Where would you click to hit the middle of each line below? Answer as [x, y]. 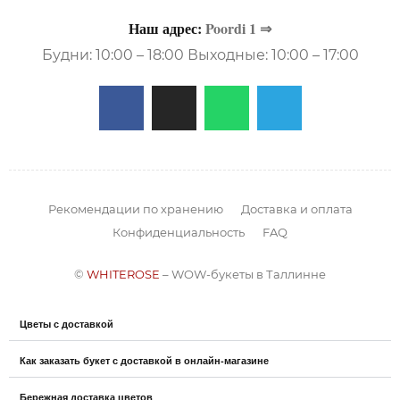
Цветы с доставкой [67, 323]
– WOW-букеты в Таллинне [243, 274]
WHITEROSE [123, 274]
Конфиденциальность [179, 232]
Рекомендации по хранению [135, 208]
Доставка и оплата [296, 208]
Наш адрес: [167, 28]
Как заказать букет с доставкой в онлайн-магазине [144, 360]
